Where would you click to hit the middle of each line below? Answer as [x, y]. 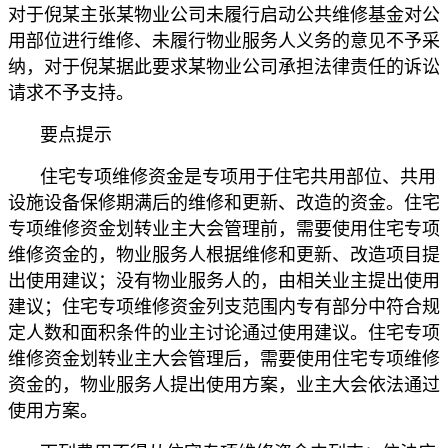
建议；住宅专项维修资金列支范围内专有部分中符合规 [224, 307]
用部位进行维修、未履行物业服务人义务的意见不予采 [224, 41]
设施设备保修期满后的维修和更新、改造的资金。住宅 [224, 203]
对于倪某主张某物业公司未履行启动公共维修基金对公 [224, 15]
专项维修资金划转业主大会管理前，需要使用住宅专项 [224, 229]
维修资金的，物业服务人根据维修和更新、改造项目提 [224, 255]
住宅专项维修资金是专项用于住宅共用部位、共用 [238, 177]
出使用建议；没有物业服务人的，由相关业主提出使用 [224, 281]
